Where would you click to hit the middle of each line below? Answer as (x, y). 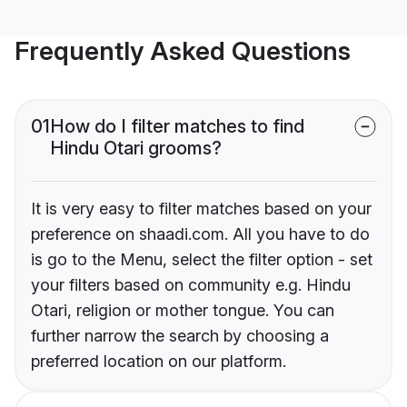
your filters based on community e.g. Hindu (191, 285)
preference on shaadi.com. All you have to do (200, 234)
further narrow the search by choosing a (180, 336)
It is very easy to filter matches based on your (201, 209)
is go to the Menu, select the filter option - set (202, 260)
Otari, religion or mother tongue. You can (183, 311)
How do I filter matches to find (177, 127)
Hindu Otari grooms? (136, 149)
